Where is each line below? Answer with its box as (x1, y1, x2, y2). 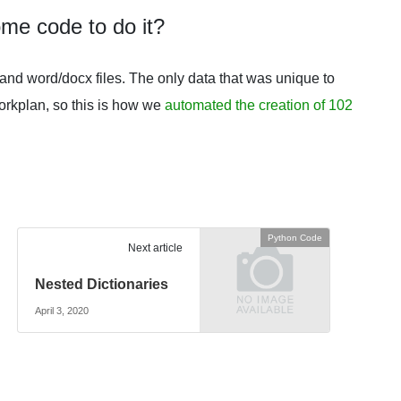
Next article (127, 242, 183, 255)
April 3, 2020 (35, 304, 90, 316)
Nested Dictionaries (35, 277, 169, 293)
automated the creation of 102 (165, 97, 353, 113)
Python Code (268, 233, 322, 243)
